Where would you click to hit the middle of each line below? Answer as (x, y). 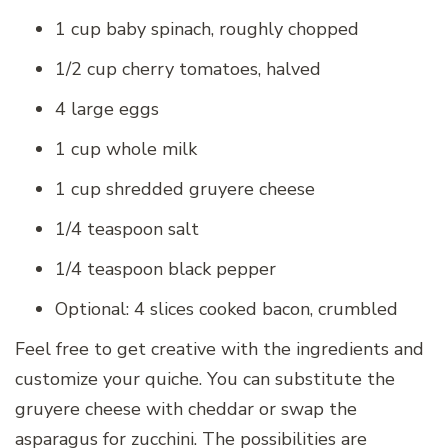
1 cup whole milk (126, 149)
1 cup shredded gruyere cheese (185, 189)
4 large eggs (107, 109)
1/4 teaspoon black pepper (165, 269)
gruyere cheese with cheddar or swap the (186, 409)
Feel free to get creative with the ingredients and (219, 349)
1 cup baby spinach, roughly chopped (207, 29)
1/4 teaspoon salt (127, 229)
